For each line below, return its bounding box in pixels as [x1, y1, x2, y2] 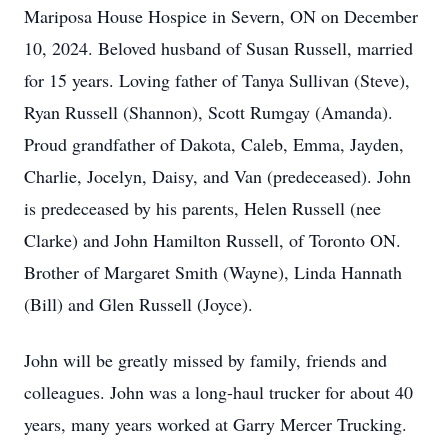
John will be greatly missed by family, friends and [24, 348, 387, 372]
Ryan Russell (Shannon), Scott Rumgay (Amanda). [24, 100, 393, 124]
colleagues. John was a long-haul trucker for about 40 [24, 380, 413, 404]
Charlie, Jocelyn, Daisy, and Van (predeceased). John [24, 164, 411, 188]
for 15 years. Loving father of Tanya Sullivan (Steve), [24, 68, 410, 92]
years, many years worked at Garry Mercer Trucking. [24, 412, 407, 436]
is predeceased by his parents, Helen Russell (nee [24, 196, 381, 220]
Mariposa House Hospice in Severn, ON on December [24, 4, 418, 28]
